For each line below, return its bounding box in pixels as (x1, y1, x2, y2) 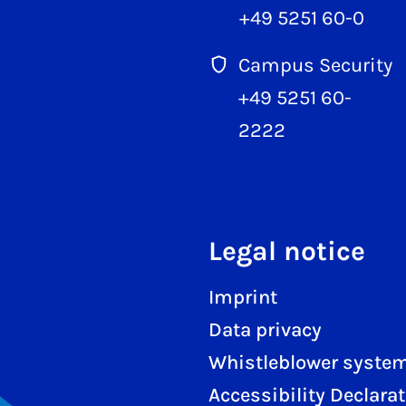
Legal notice (208, 235, 365, 268)
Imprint (208, 285, 277, 310)
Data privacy (208, 318, 322, 343)
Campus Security (238, 53, 393, 78)
